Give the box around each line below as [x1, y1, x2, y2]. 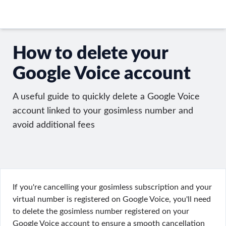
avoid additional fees [13, 121, 95, 130]
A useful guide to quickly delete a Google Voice [13, 92, 200, 101]
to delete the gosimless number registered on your [13, 207, 189, 215]
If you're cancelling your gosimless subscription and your [13, 183, 212, 191]
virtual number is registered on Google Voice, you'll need [13, 195, 211, 203]
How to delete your [13, 44, 168, 63]
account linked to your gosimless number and [13, 106, 193, 116]
